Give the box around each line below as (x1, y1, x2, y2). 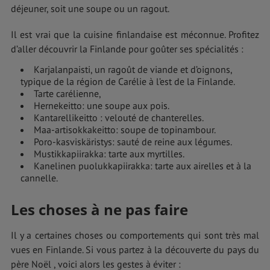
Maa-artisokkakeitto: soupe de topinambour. (34, 123, 216, 136)
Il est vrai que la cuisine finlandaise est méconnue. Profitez (11, 28, 259, 40)
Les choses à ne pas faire (11, 199, 188, 219)
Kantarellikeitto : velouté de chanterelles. (34, 111, 204, 124)
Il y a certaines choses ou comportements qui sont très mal (11, 228, 259, 241)
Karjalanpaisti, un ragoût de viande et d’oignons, (34, 63, 232, 75)
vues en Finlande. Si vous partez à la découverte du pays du (11, 243, 259, 256)
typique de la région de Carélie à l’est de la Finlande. (20, 75, 235, 87)
